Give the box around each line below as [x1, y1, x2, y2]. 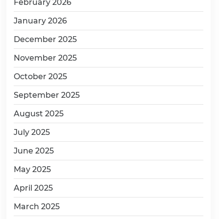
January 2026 [14, 16, 67, 26]
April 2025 [14, 183, 53, 193]
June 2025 [14, 146, 54, 156]
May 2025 [14, 165, 51, 175]
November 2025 [14, 53, 77, 63]
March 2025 [14, 202, 60, 212]
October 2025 [14, 72, 67, 82]
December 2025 [14, 35, 77, 44]
